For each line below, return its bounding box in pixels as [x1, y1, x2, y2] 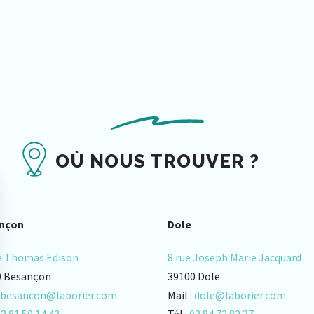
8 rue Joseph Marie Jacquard [168, 250, 301, 264]
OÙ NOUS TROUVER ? [55, 151, 259, 172]
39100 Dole [168, 269, 220, 283]
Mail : [168, 288, 194, 302]
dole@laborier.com [194, 288, 286, 302]
